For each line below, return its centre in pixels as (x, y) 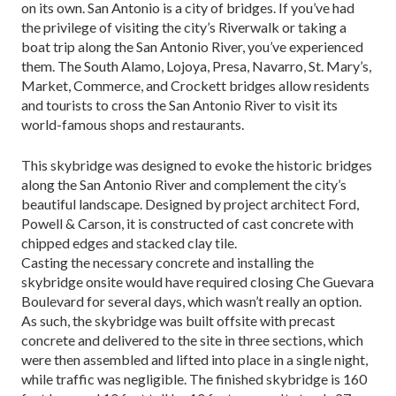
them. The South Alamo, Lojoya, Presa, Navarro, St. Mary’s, (196, 65)
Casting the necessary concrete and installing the (168, 262)
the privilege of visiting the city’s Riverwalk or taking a (184, 27)
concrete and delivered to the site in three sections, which (192, 339)
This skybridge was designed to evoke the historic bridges (197, 164)
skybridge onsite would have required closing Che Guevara (198, 281)
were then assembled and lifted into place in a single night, (194, 359)
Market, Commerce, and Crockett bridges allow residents (195, 85)
